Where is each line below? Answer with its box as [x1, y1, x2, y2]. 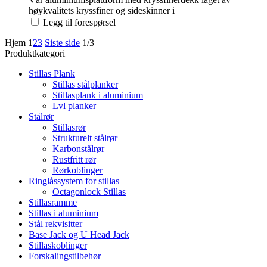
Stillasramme [29, 197, 77, 207]
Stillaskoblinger [29, 240, 87, 250]
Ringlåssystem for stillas [29, 175, 119, 186]
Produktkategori [5, 48, 65, 58]
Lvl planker [52, 100, 96, 111]
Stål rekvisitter [29, 218, 82, 229]
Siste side [45, 37, 80, 48]
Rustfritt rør [52, 154, 96, 164]
